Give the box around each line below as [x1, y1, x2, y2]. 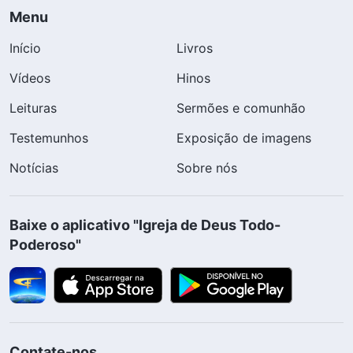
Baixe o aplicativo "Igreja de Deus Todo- [9, 216, 281, 233]
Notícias [9, 159, 58, 176]
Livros [176, 39, 213, 56]
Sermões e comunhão [176, 99, 306, 116]
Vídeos [9, 69, 50, 86]
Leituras [9, 99, 57, 116]
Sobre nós [176, 159, 237, 176]
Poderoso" [9, 236, 81, 253]
